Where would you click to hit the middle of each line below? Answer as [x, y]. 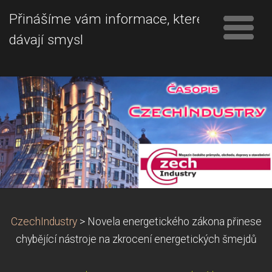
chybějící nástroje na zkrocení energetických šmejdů [136, 239]
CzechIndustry [44, 221]
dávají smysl [46, 40]
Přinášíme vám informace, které [107, 19]
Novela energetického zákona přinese [174, 221]
